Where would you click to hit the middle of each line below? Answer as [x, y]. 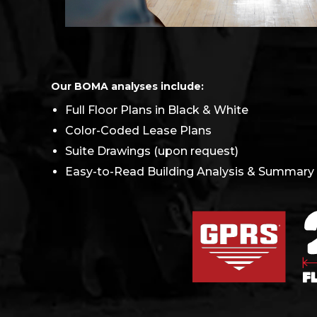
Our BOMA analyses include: [127, 86]
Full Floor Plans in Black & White [157, 110]
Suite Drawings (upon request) [152, 151]
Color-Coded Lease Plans [138, 130]
